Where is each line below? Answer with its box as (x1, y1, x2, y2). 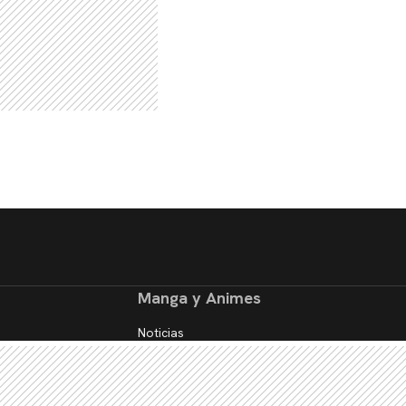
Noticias (138, 324, 184, 342)
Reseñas (138, 343, 187, 360)
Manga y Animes (138, 287, 261, 309)
